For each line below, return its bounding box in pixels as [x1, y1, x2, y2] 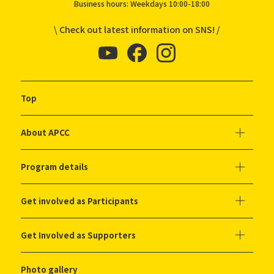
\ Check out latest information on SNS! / [53, 23, 220, 36]
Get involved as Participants [20, 194, 138, 207]
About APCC [20, 127, 70, 139]
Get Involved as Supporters [20, 229, 136, 241]
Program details [20, 161, 88, 173]
